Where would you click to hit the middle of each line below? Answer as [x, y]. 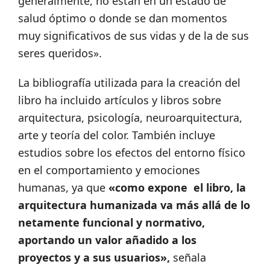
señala [190, 258]
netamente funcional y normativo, [111, 223]
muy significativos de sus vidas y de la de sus [133, 36]
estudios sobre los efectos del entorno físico [132, 153]
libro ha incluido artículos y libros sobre [120, 100]
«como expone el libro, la [177, 188]
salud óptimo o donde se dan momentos [123, 18]
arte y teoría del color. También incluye [117, 135]
